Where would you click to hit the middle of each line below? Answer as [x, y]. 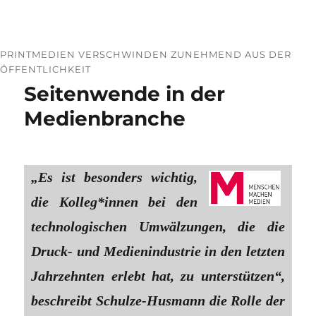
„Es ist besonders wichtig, [114, 177]
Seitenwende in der [125, 93]
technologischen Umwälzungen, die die [158, 226]
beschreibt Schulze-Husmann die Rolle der [158, 300]
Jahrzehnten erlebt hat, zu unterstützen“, [158, 275]
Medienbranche [105, 118]
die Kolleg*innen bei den [114, 201]
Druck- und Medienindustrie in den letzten [158, 251]
